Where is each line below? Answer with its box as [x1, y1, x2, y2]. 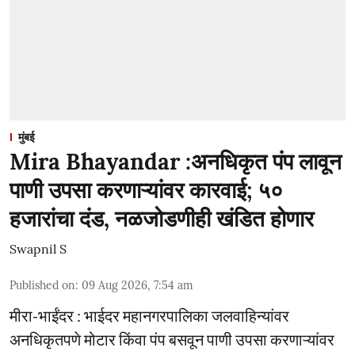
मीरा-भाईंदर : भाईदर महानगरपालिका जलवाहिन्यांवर [10, 305, 289, 325]
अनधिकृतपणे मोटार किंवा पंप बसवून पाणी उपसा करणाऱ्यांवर [10, 329, 334, 349]
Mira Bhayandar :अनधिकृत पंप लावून [10, 147, 342, 176]
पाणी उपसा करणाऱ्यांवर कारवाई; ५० [10, 175, 283, 204]
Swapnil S [10, 240, 67, 257]
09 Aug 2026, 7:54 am [82, 277, 193, 292]
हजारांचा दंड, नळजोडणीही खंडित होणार [10, 204, 314, 233]
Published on [10, 277, 75, 292]
